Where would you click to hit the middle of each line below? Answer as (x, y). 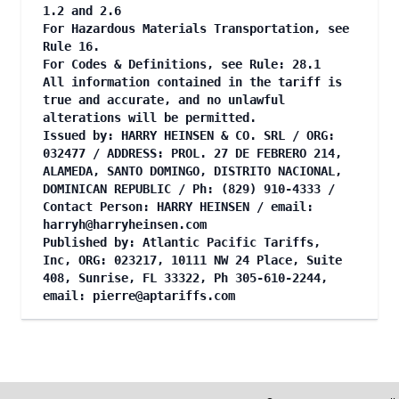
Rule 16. (75, 46)
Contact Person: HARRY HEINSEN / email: (178, 207)
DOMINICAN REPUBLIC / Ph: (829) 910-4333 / (189, 189)
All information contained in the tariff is (192, 82)
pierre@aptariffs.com (164, 296)
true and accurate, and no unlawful (164, 100)
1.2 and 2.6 (85, 11)
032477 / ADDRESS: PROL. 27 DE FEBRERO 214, (192, 153)
